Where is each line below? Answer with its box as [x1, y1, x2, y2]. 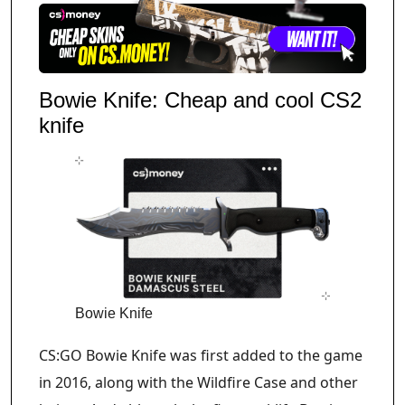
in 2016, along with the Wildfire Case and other [39, 372, 358, 393]
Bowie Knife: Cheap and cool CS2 [39, 88, 362, 113]
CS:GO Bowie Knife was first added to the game [39, 345, 363, 366]
